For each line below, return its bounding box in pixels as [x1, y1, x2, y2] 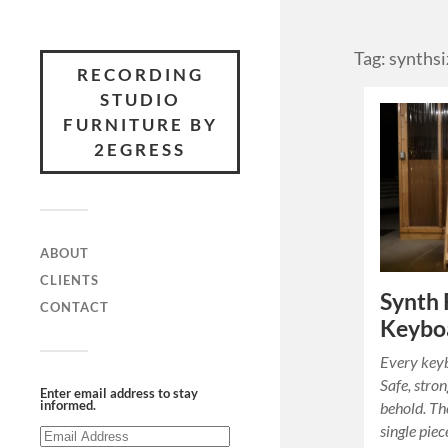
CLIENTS [40, 272, 99, 288]
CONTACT [40, 299, 109, 315]
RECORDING [76, 64, 204, 85]
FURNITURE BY [62, 114, 218, 135]
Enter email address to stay [40, 385, 198, 401]
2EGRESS [94, 139, 186, 160]
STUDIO [99, 89, 181, 110]
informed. [40, 397, 96, 413]
